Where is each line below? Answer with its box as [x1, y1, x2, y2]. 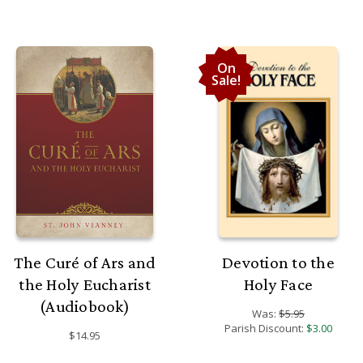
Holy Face [243, 274, 314, 294]
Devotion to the [222, 252, 335, 272]
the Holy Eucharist [19, 274, 151, 294]
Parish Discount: [224, 320, 306, 335]
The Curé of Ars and [13, 252, 156, 272]
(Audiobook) [40, 296, 130, 316]
